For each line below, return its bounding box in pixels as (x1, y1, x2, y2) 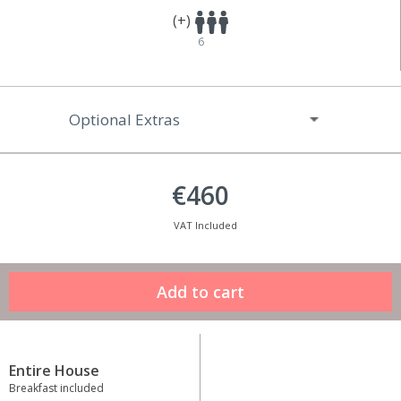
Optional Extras (69, 109, 181, 131)
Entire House (9, 361, 99, 381)
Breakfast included (9, 380, 104, 397)
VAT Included (173, 218, 237, 233)
